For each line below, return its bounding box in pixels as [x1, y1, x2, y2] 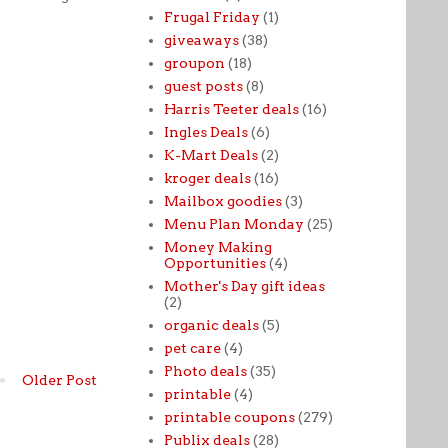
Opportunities [163, 254, 266, 271]
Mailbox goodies [163, 192, 282, 209]
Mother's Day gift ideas [163, 277, 325, 294]
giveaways [163, 31, 239, 48]
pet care [163, 339, 221, 356]
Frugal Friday [163, 8, 260, 25]
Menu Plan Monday [163, 215, 304, 232]
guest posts [163, 77, 243, 94]
